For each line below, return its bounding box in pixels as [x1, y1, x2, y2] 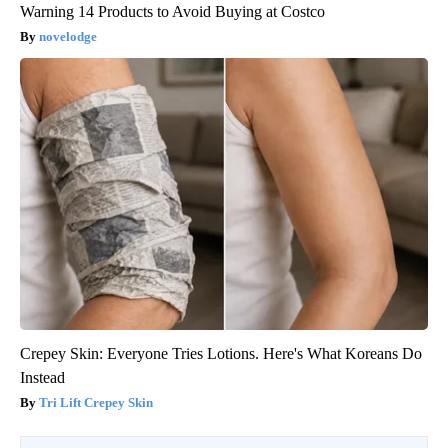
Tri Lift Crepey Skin [39, 394, 153, 410]
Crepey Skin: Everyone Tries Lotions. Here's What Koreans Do [20, 344, 422, 362]
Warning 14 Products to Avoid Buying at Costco [20, 2, 325, 20]
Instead [20, 368, 65, 386]
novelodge [39, 28, 97, 44]
